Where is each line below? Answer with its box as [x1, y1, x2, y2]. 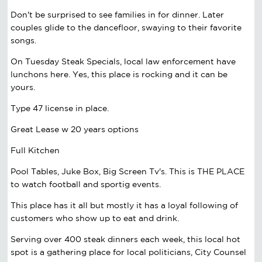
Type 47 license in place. [11, 103, 109, 113]
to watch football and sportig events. [11, 179, 161, 189]
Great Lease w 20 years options [11, 124, 139, 134]
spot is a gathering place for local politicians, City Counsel [11, 247, 247, 257]
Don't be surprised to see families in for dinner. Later [11, 9, 225, 19]
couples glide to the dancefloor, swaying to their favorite [11, 22, 242, 32]
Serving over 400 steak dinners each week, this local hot [11, 234, 241, 244]
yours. [11, 82, 36, 92]
